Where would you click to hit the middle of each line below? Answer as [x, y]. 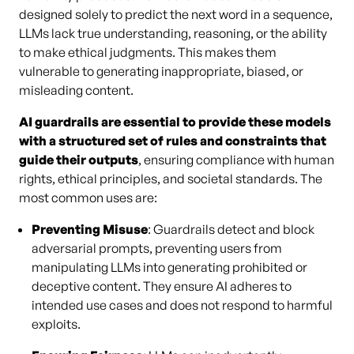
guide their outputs [79, 160]
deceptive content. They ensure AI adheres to [162, 286]
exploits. [56, 324]
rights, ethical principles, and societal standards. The [171, 179]
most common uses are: [88, 198]
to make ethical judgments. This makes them [148, 52]
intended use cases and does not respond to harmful [182, 305]
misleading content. [76, 90]
